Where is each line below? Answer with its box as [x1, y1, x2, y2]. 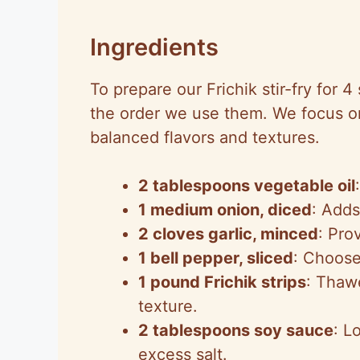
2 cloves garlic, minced [138, 223, 318, 243]
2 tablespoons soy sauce [138, 320, 333, 340]
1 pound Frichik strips [138, 272, 306, 292]
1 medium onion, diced [138, 199, 312, 219]
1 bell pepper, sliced [138, 247, 293, 268]
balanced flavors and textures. [90, 127, 320, 147]
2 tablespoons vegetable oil [138, 175, 355, 195]
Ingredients [90, 32, 219, 61]
